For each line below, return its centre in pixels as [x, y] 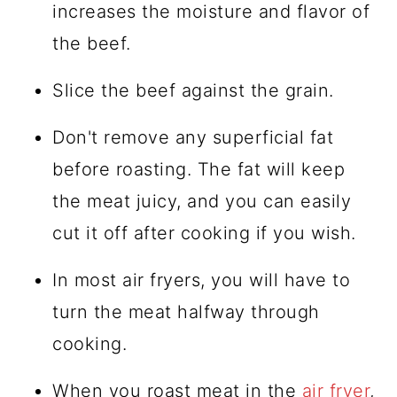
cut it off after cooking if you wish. [204, 233]
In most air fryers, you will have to [202, 280]
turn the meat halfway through [186, 311]
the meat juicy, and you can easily [202, 201]
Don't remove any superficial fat [193, 137]
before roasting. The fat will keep [199, 169]
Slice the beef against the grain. [193, 90]
